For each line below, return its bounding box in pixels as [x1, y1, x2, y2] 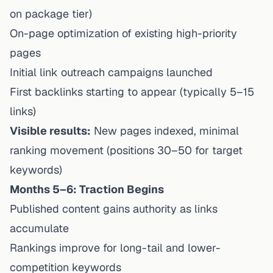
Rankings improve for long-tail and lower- [10, 240, 221, 255]
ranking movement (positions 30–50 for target [10, 143, 243, 157]
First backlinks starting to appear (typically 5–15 [10, 84, 254, 99]
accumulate [10, 221, 69, 235]
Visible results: [10, 123, 91, 138]
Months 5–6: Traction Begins [10, 182, 164, 196]
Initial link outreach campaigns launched [10, 65, 213, 79]
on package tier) [10, 6, 92, 21]
